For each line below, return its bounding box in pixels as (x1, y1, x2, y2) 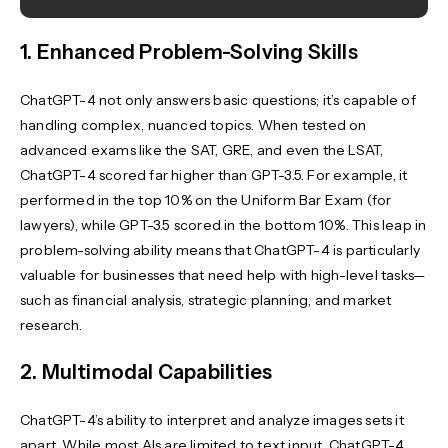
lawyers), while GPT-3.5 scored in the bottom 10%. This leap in (20, 215, 427, 234)
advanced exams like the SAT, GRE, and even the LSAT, (20, 140, 384, 159)
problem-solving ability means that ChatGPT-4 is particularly (20, 240, 421, 259)
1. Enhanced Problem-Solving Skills (20, 39, 358, 64)
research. (20, 315, 85, 334)
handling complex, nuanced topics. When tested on (20, 115, 367, 134)
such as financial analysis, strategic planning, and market (20, 290, 392, 309)
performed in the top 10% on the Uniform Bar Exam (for (20, 190, 392, 209)
